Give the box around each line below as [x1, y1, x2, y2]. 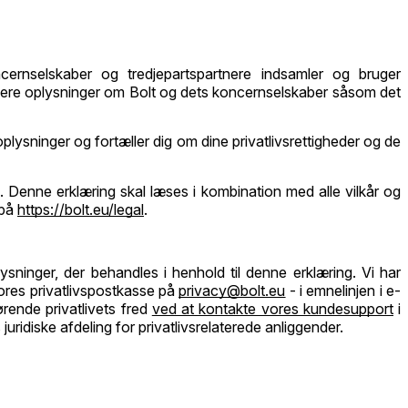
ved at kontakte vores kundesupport [151, 300, 393, 319]
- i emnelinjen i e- [285, 281, 402, 301]
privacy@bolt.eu [178, 281, 286, 301]
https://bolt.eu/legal [17, 200, 144, 219]
